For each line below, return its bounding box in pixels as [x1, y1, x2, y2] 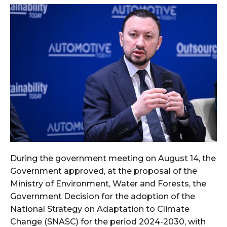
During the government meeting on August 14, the [10, 153, 216, 163]
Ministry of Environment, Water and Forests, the [10, 178, 206, 188]
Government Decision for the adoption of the [10, 191, 195, 201]
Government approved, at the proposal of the [10, 166, 197, 176]
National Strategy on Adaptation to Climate [10, 204, 190, 214]
